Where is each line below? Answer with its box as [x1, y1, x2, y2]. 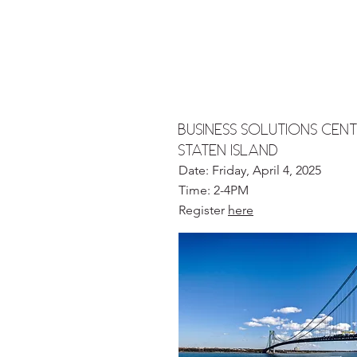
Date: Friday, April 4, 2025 [178, 163, 321, 178]
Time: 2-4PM [178, 182, 249, 198]
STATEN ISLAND [178, 141, 279, 159]
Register [178, 202, 228, 218]
